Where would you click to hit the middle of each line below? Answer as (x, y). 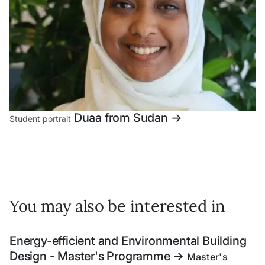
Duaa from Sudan (121, 118)
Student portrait (40, 119)
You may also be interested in (118, 206)
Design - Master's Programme (91, 256)
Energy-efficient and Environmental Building (128, 241)
